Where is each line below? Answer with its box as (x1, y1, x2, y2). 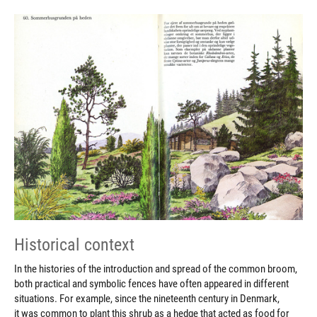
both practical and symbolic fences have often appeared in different (14, 277, 289, 290)
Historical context (14, 234, 134, 255)
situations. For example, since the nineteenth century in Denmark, (14, 292, 279, 305)
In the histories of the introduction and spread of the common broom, (14, 262, 297, 275)
